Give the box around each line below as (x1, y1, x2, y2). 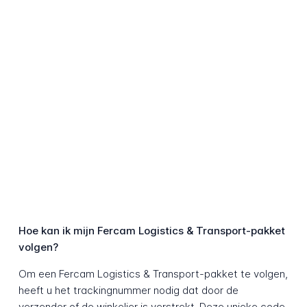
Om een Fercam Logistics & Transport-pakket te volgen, (18, 267, 288, 281)
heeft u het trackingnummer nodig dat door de (18, 284, 238, 297)
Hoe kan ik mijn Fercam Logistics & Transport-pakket (18, 224, 285, 238)
